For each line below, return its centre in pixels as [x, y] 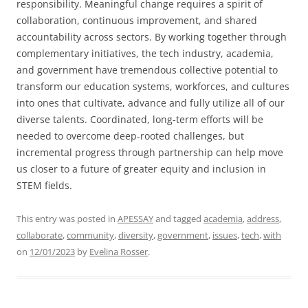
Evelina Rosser [119, 252]
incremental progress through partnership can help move [150, 152]
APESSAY [135, 219]
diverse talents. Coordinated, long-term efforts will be [140, 119]
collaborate [40, 235]
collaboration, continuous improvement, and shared [137, 20]
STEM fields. [44, 185]
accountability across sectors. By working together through [152, 37]
